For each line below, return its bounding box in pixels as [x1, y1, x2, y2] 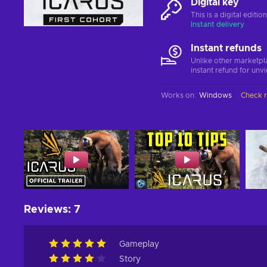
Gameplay [119, 240, 159, 249]
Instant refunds [191, 44, 262, 53]
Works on [161, 92, 194, 99]
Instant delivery [191, 21, 244, 28]
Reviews [24, 204, 68, 215]
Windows [199, 92, 232, 99]
